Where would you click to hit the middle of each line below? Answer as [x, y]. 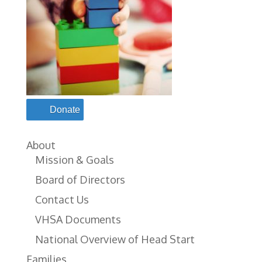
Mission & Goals [74, 160]
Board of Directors [80, 180]
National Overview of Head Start [115, 239]
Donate [65, 110]
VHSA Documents [78, 219]
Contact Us [62, 199]
